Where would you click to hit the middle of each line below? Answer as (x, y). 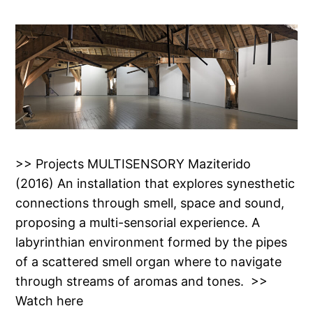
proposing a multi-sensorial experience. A (138, 223)
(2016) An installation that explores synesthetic (155, 184)
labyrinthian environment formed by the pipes (152, 242)
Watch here (53, 301)
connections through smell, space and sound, (150, 203)
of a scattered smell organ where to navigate (149, 262)
